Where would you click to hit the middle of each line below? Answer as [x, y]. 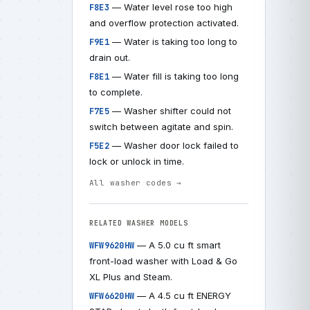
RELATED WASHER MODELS [139, 223]
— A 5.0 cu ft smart [178, 245]
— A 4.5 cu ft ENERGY [183, 295]
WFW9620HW [112, 246]
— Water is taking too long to [173, 42]
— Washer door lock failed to [174, 145]
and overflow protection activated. [164, 23]
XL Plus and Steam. [131, 277]
